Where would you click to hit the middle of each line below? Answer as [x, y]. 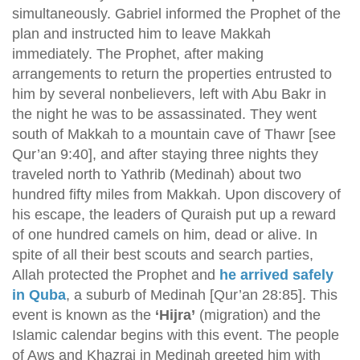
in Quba [39, 295]
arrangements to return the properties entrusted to [172, 74]
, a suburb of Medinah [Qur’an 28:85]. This [202, 295]
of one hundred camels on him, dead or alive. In [165, 235]
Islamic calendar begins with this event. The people [176, 335]
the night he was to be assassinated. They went [164, 114]
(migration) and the [258, 315]
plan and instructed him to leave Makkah [141, 34]
